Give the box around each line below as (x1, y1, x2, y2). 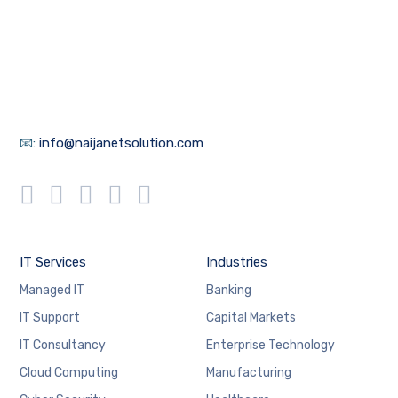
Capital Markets (205, 310, 296, 326)
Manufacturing (205, 365, 291, 381)
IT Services (20, 254, 87, 271)
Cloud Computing (20, 365, 119, 381)
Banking (205, 283, 251, 298)
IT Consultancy (20, 338, 107, 354)
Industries (205, 254, 267, 271)
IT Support (20, 310, 81, 326)
